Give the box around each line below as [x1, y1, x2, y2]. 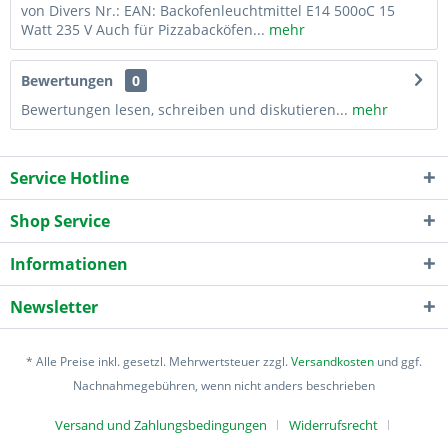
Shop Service [10, 209, 110, 232]
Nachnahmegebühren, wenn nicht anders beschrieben [73, 376, 375, 394]
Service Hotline [10, 166, 129, 189]
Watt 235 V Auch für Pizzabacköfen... [21, 19, 265, 39]
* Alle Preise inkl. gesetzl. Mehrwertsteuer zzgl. [26, 352, 291, 370]
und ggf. [374, 352, 422, 370]
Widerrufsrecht [289, 415, 378, 434]
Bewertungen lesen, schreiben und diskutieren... [21, 99, 348, 119]
